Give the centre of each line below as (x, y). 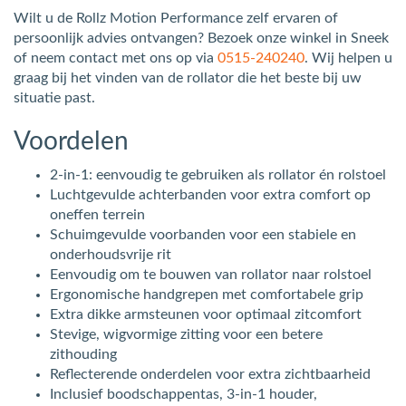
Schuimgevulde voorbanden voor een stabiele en (203, 235)
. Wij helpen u (348, 58)
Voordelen (71, 142)
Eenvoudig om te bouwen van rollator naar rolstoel (211, 275)
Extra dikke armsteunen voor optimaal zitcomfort (206, 315)
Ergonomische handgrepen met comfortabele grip (207, 295)
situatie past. (54, 98)
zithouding (83, 355)
